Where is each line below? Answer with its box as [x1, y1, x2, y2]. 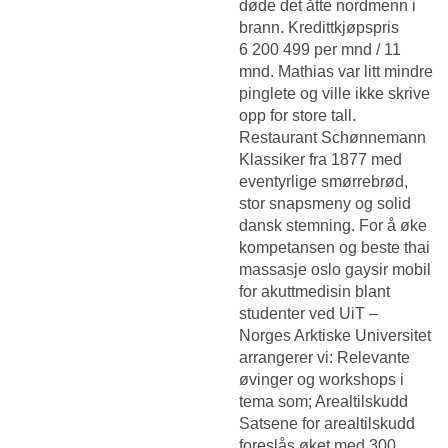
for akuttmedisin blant [239, 282, 390, 300]
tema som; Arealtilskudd [239, 392, 408, 410]
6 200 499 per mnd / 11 [239, 40, 401, 58]
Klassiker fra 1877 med [239, 150, 402, 168]
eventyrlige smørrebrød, [239, 172, 408, 190]
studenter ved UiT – [239, 304, 378, 322]
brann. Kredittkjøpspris [239, 18, 399, 36]
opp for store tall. [239, 106, 356, 124]
